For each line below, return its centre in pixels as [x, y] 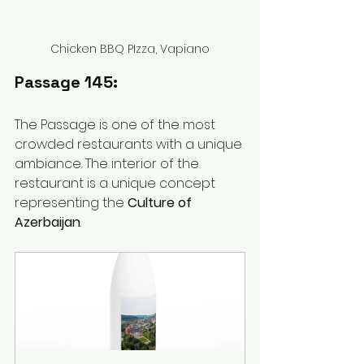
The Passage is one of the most [117, 125]
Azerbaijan [48, 223]
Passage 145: [66, 82]
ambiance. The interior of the [108, 164]
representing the [71, 203]
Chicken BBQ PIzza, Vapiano [130, 49]
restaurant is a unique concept [117, 184]
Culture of [161, 203]
